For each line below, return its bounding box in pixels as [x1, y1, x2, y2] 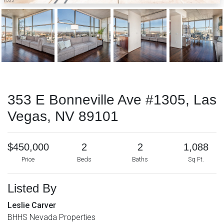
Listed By [7, 181, 56, 195]
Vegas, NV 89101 [7, 108, 118, 124]
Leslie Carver [7, 200, 56, 210]
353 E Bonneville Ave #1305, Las [7, 91, 216, 107]
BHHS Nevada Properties [7, 212, 95, 222]
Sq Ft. [188, 155, 204, 163]
